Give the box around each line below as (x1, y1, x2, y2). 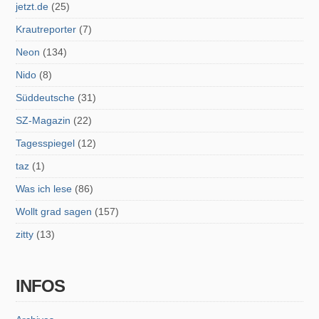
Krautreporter (16, 23, 77, 35)
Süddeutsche (16, 91, 75, 103)
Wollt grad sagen (16, 205, 93, 217)
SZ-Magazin (16, 114, 71, 126)
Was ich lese (16, 182, 73, 194)
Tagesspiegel (16, 137, 75, 149)
